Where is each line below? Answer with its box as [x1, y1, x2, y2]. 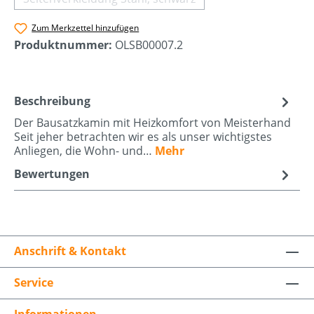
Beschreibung [14, 93, 90, 109]
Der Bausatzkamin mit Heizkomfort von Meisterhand [14, 114, 291, 130]
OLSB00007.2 [115, 36, 183, 53]
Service [14, 274, 53, 290]
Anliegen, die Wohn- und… [14, 142, 155, 158]
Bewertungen [14, 165, 90, 182]
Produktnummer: [14, 36, 115, 53]
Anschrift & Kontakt [14, 243, 126, 259]
